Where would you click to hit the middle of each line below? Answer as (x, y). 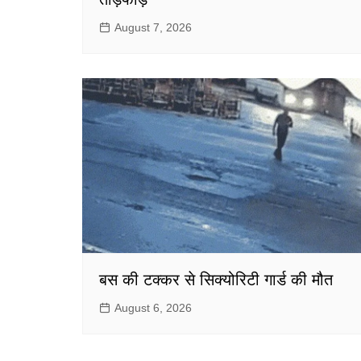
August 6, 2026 (153, 308)
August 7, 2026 (153, 27)
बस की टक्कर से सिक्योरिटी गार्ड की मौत (216, 280)
